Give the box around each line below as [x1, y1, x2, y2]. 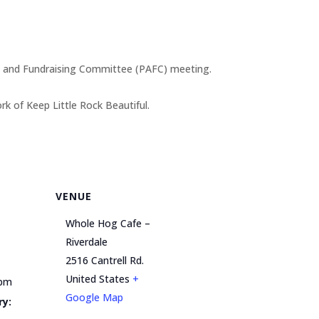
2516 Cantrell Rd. [66, 253, 145, 267]
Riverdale [66, 235, 108, 249]
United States [66, 272, 130, 286]
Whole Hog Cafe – [66, 216, 151, 230]
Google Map [66, 291, 124, 304]
